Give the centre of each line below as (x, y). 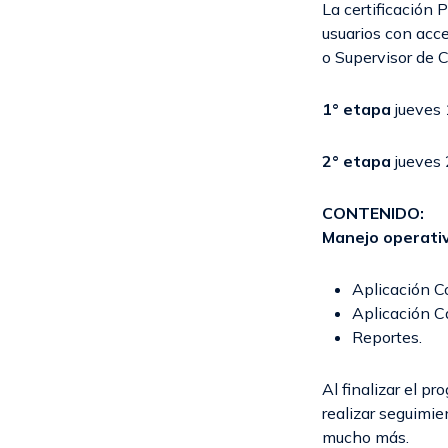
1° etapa (356, 109)
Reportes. (387, 337)
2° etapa (356, 161)
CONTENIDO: (373, 213)
